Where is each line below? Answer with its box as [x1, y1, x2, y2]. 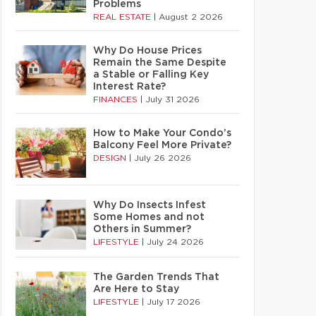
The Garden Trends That [93, 272, 219, 282]
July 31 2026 [145, 95, 200, 104]
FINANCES [93, 95, 140, 104]
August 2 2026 [159, 13, 223, 21]
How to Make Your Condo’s [93, 128, 231, 138]
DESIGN [93, 154, 129, 162]
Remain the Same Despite [93, 58, 226, 68]
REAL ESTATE [93, 13, 154, 21]
